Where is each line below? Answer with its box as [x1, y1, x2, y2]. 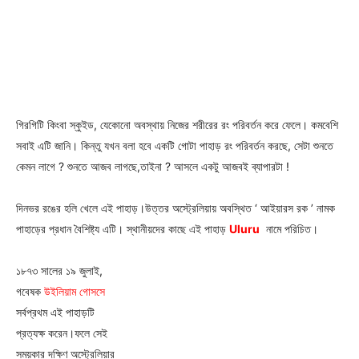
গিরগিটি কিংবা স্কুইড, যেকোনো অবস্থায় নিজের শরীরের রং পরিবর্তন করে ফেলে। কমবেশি [16, 117, 338, 131]
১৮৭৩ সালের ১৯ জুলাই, [16, 263, 103, 277]
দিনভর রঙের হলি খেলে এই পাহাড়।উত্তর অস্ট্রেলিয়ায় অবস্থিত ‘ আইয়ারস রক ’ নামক [16, 200, 335, 215]
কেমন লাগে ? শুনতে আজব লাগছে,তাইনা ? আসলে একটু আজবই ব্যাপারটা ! [16, 159, 292, 173]
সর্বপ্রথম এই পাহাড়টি [16, 305, 95, 319]
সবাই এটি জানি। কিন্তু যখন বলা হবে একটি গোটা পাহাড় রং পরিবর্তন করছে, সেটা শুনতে [16, 138, 333, 152]
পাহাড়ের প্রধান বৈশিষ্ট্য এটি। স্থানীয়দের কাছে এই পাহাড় [16, 221, 229, 236]
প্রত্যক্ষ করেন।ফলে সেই [16, 325, 107, 340]
